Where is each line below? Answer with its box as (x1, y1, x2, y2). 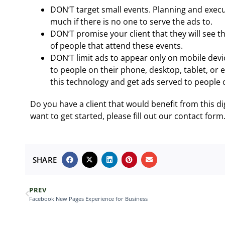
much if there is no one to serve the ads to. (50, 16, 212, 27)
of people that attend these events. (50, 40, 183, 51)
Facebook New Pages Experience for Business (29, 194, 148, 202)
